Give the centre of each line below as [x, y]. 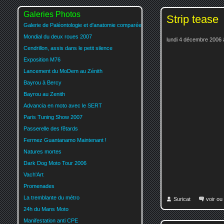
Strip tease [192, 19]
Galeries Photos [52, 14]
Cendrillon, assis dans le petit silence [68, 48]
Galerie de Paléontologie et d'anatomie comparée [82, 25]
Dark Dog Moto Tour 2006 [55, 163]
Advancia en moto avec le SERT [63, 105]
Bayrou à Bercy [42, 82]
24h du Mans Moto [46, 209]
